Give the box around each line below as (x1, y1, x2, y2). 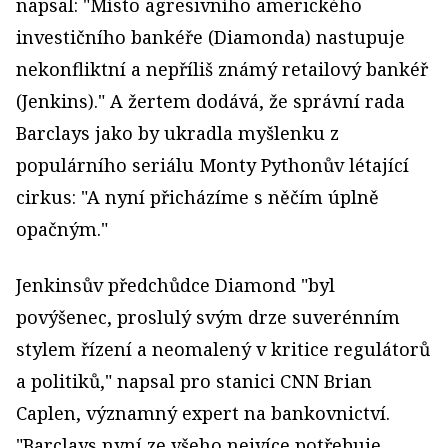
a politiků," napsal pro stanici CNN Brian (16, 369, 372, 394)
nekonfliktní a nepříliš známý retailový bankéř (16, 57, 428, 82)
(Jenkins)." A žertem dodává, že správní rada (16, 89, 405, 114)
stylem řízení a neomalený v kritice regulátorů (16, 337, 430, 362)
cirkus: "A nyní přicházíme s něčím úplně (16, 185, 379, 210)
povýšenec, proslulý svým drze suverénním (16, 305, 400, 330)
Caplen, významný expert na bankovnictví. (16, 401, 390, 426)
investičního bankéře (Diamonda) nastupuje (16, 25, 405, 50)
